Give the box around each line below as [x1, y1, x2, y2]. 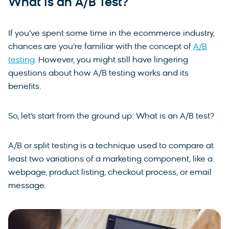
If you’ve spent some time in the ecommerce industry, [8, 29, 214, 38]
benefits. [8, 82, 41, 91]
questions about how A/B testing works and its [8, 69, 189, 78]
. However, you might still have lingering [35, 56, 188, 64]
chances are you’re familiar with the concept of [8, 42, 193, 51]
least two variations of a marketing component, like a [8, 155, 213, 164]
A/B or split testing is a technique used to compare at [8, 142, 214, 150]
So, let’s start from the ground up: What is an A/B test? [8, 112, 214, 121]
